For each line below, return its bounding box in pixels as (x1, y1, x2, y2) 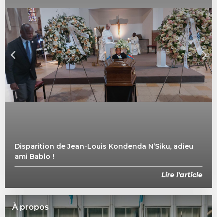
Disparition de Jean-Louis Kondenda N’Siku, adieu (15, 142, 193, 151)
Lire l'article (161, 170, 202, 180)
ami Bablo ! (15, 152, 54, 161)
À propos (12, 202, 49, 212)
